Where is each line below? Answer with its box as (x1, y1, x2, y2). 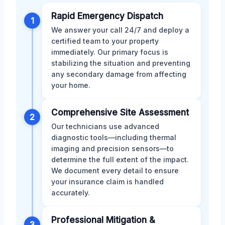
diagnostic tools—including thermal (51, 133, 176, 142)
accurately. (51, 188, 90, 197)
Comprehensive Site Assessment (51, 107, 189, 118)
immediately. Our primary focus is (51, 47, 168, 56)
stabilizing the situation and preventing (51, 58, 190, 67)
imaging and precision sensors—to (51, 144, 174, 153)
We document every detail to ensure (51, 166, 179, 175)
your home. (51, 80, 90, 89)
